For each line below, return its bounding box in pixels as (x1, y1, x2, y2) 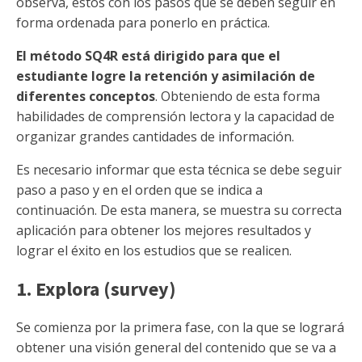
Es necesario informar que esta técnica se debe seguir (16, 161, 342, 179)
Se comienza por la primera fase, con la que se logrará (16, 318, 344, 336)
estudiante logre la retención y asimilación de (16, 67, 315, 85)
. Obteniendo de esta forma (155, 87, 320, 105)
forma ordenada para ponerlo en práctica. (16, 14, 270, 32)
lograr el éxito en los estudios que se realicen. (16, 242, 292, 259)
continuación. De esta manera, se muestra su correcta (16, 201, 342, 219)
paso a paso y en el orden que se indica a (16, 181, 263, 199)
